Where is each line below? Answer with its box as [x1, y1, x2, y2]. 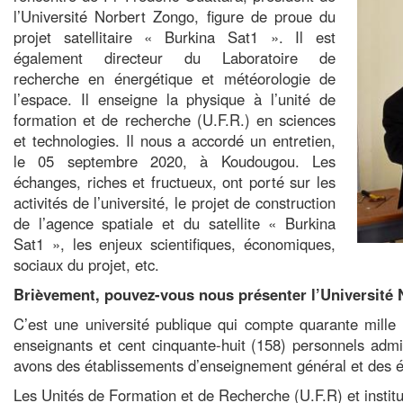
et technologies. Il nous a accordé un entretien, [13, 130, 336, 151]
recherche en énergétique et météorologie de [13, 67, 336, 89]
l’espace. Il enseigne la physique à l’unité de [13, 88, 336, 110]
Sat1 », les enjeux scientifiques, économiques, [13, 233, 336, 255]
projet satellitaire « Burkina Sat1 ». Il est [13, 26, 336, 48]
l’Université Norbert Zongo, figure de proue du [13, 5, 336, 27]
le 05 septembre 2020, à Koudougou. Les [13, 150, 336, 172]
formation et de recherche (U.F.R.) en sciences [13, 109, 336, 130]
